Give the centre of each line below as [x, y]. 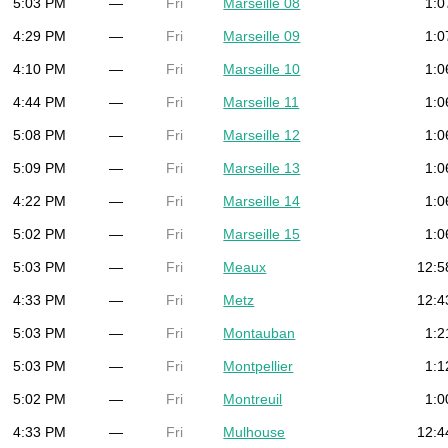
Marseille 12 [262, 134]
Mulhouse [254, 431]
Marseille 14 [262, 200]
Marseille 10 [262, 68]
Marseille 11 [261, 101]
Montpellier [258, 365]
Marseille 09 [262, 35]
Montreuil [253, 398]
